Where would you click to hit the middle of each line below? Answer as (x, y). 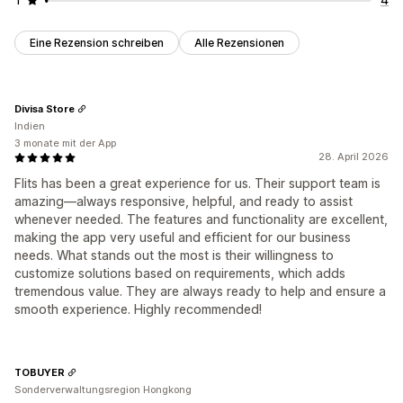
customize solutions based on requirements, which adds (180, 273)
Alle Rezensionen (239, 43)
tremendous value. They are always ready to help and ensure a (200, 291)
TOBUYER (40, 372)
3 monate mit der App (65, 143)
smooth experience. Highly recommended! (138, 309)
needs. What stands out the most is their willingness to (174, 255)
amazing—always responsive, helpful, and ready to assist (184, 201)
